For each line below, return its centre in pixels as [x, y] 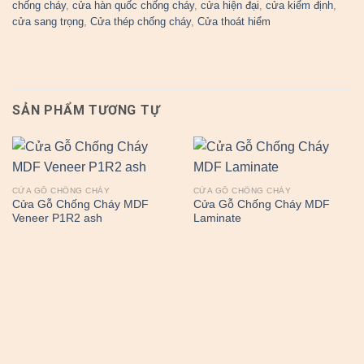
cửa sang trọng [48, 22]
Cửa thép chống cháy [141, 22]
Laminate [217, 219]
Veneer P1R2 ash [57, 219]
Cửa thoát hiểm [234, 22]
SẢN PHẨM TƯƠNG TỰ [86, 110]
